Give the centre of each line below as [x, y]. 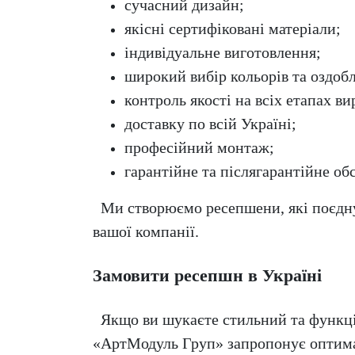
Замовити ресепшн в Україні [207, 276]
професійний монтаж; [199, 148]
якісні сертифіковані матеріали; [233, 29]
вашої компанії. [146, 232]
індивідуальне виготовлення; [223, 53]
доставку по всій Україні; [210, 124]
